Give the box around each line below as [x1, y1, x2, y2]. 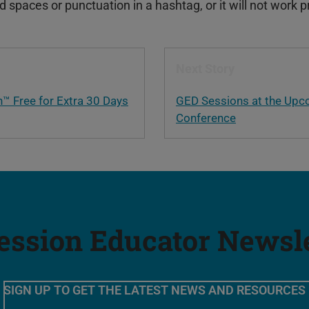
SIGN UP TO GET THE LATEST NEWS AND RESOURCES [3, 282, 306, 297]
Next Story [176, 61, 235, 77]
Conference [176, 111, 236, 126]
